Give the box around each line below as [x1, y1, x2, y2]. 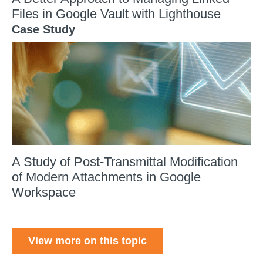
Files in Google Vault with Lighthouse [12, 6, 221, 21]
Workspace [12, 184, 76, 200]
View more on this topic [28, 234, 147, 247]
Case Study [12, 22, 75, 36]
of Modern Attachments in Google [12, 169, 201, 184]
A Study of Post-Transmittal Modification [12, 154, 238, 169]
